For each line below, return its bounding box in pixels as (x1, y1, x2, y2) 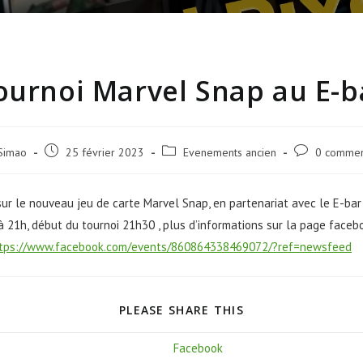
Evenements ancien (182, 144, 276, 160)
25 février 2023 (65, 144, 144, 160)
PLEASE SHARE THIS (118, 301, 245, 318)
